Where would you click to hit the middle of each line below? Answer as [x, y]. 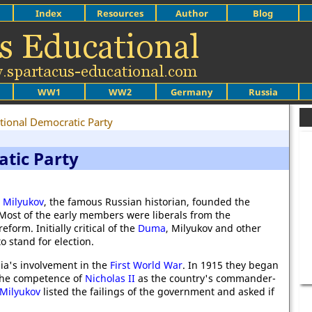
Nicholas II [110, 278]
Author [192, 13]
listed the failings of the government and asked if [157, 291]
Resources [120, 13]
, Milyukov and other [213, 228]
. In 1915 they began [231, 265]
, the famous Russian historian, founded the [147, 202]
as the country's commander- [205, 278]
